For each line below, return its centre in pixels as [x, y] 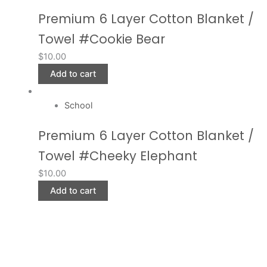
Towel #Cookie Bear [101, 39]
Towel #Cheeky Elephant [117, 156]
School [78, 106]
